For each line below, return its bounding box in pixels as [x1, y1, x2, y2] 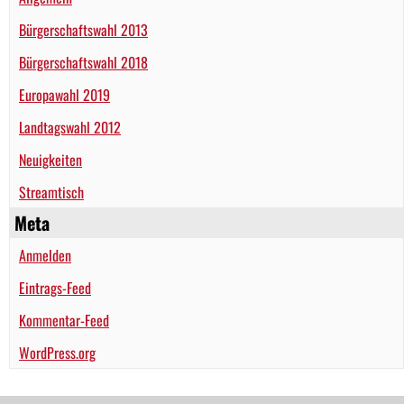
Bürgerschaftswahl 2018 [19, 51, 148, 74]
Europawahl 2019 [19, 84, 110, 106]
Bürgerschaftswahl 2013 [19, 19, 148, 41]
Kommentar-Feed [19, 309, 109, 332]
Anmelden [19, 244, 71, 267]
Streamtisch [19, 181, 84, 204]
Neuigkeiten [19, 149, 82, 171]
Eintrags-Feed [19, 277, 91, 299]
